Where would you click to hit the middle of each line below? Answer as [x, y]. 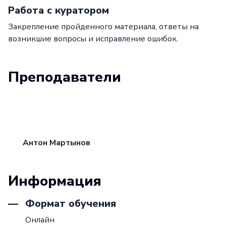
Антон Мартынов [56, 143]
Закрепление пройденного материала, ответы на [103, 27]
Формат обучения [69, 204]
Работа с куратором [59, 11]
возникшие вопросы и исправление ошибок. [93, 39]
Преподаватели [65, 77]
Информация [55, 181]
